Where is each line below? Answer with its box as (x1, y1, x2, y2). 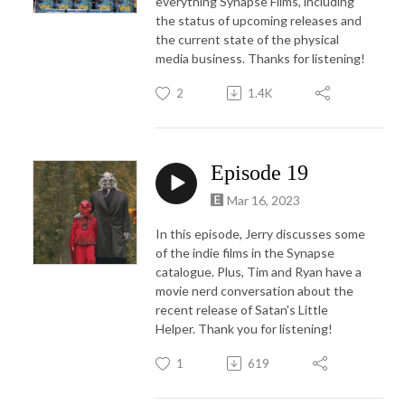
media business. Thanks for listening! (155, 50, 368, 66)
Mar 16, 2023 (227, 192, 300, 208)
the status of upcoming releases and (155, 12, 362, 28)
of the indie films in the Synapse (155, 244, 334, 260)
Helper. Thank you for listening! (155, 320, 333, 336)
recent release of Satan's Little (155, 301, 328, 317)
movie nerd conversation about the (155, 282, 353, 298)
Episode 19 (211, 160, 308, 184)
